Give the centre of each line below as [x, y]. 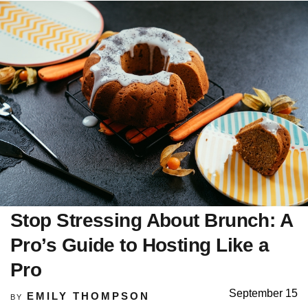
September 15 [263, 293]
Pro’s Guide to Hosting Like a [140, 245]
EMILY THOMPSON [88, 296]
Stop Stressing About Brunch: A [152, 220]
